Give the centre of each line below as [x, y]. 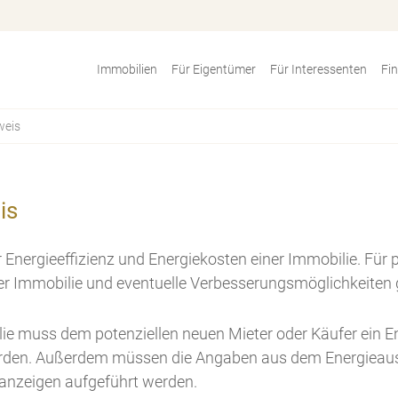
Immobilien [127, 69]
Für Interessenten [318, 69]
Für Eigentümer [214, 69]
